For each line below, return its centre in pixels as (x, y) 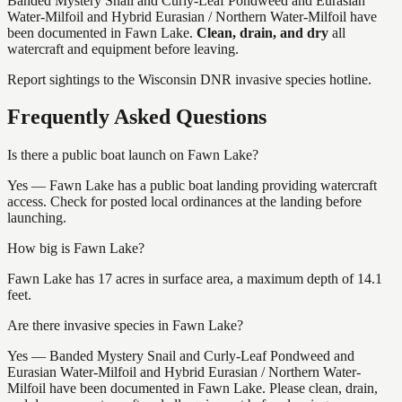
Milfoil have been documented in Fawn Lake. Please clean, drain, (192, 389)
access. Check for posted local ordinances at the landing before (184, 202)
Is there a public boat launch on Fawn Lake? (133, 155)
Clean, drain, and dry (261, 32)
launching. (37, 218)
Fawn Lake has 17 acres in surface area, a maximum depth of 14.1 (195, 279)
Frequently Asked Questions (137, 117)
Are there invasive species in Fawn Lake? (125, 326)
